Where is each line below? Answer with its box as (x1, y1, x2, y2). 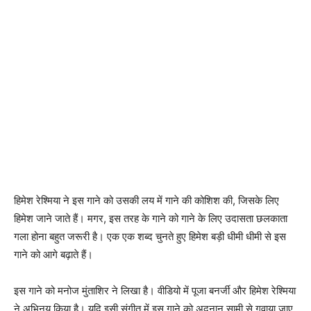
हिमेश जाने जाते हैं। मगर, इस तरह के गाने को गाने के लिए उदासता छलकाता (14, 212, 287, 226)
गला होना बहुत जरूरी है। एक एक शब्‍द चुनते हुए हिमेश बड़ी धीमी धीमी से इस (14, 230, 286, 244)
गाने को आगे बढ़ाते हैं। (14, 248, 93, 262)
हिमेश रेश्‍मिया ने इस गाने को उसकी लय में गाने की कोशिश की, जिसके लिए (14, 194, 279, 208)
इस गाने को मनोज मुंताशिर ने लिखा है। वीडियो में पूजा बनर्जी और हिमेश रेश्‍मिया (14, 284, 296, 298)
